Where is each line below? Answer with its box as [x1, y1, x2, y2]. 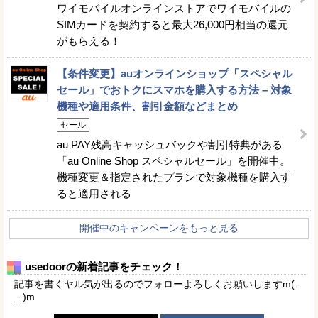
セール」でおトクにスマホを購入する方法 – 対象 [57, 83, 292, 96]
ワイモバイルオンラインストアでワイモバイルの [57, 1, 291, 14]
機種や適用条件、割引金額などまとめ [57, 99, 238, 112]
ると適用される [57, 187, 131, 199]
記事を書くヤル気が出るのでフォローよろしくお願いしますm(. [14, 278, 297, 290]
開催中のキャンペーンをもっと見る [79, 221, 238, 234]
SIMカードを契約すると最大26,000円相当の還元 [57, 18, 288, 31]
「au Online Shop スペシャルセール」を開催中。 [57, 154, 290, 167]
